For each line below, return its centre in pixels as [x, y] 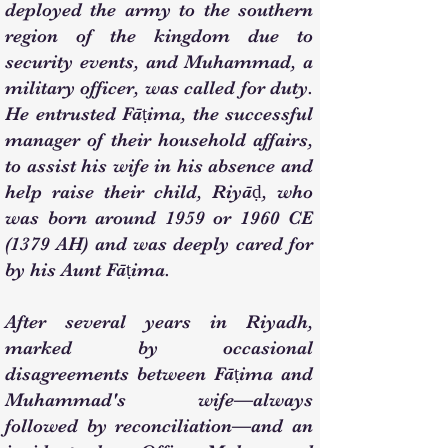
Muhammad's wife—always [159, 400]
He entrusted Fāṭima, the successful [159, 114]
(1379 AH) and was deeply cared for [159, 244]
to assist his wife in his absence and [159, 166]
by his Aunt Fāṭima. [87, 270]
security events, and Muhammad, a [159, 62]
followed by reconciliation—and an [159, 426]
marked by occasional [159, 348]
